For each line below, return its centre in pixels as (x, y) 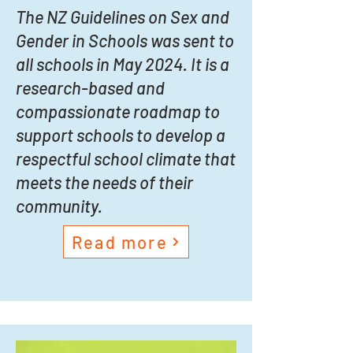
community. (59, 206)
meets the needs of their (104, 182)
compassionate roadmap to (118, 111)
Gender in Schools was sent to (125, 40)
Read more (120, 242)
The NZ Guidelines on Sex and (123, 17)
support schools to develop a (121, 135)
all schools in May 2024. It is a (123, 64)
